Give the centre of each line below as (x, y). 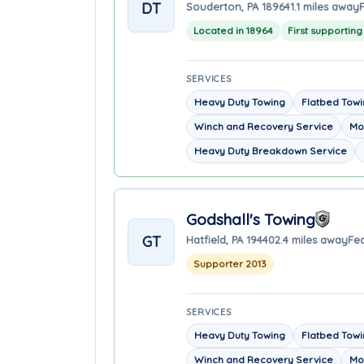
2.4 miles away (311, 239)
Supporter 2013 (230, 263)
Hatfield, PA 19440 (230, 239)
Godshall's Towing (251, 219)
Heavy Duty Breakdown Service (271, 151)
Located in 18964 (233, 30)
